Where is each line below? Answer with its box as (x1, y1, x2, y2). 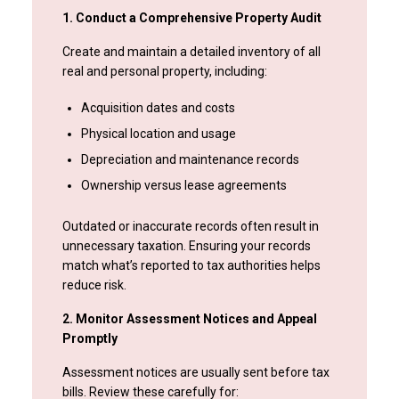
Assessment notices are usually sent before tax (61, 365, 330, 380)
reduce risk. (61, 278, 126, 293)
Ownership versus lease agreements (80, 178, 287, 193)
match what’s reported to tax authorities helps (61, 258, 321, 273)
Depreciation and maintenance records (80, 152, 299, 167)
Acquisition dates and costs (80, 101, 235, 116)
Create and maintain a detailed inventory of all (61, 45, 321, 60)
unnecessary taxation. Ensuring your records (61, 239, 311, 254)
